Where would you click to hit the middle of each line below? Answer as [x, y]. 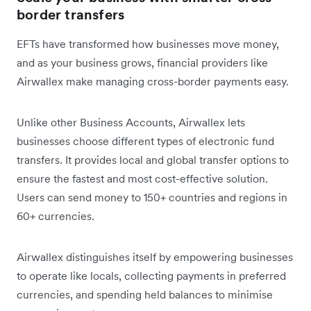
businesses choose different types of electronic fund [145, 141]
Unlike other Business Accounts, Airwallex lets [131, 122]
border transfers [73, 15]
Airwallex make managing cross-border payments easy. [153, 81]
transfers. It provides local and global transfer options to [153, 160]
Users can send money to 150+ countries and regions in [152, 197]
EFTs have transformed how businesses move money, [148, 44]
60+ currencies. [56, 216]
